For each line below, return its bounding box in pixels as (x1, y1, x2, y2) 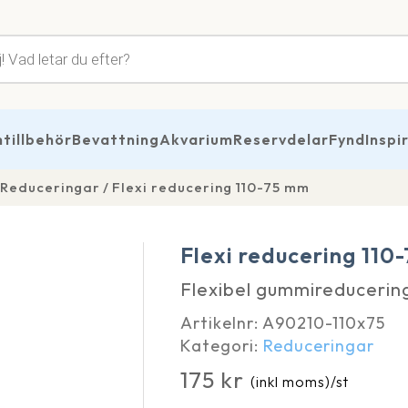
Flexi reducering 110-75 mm (112, 178, 310, 196)
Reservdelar (233, 130, 329, 148)
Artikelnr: (180, 312, 263, 333)
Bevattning (72, 130, 159, 148)
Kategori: (180, 335, 264, 356)
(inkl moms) (250, 372, 331, 391)
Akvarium (159, 130, 233, 148)
